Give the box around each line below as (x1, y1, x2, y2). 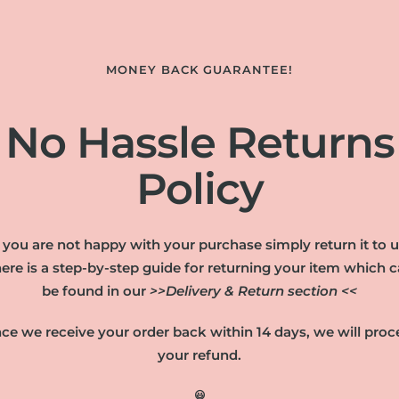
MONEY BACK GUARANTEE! (106, 62, 293, 77)
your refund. (158, 346, 241, 363)
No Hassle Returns (4, 117, 395, 168)
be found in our (42, 282, 150, 299)
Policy (135, 163, 264, 215)
